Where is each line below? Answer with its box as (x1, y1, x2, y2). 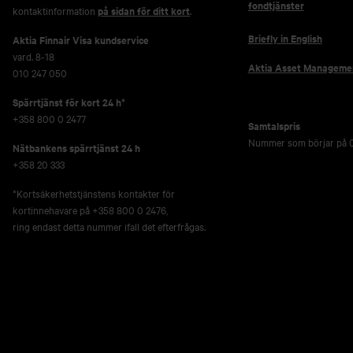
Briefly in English (247, 31, 322, 46)
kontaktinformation (12, 3, 98, 17)
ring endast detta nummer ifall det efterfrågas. (12, 219, 206, 233)
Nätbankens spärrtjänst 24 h (12, 140, 140, 155)
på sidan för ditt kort (97, 3, 190, 18)
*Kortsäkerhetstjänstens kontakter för (12, 186, 175, 200)
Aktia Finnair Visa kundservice (12, 32, 149, 47)
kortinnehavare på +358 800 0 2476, (12, 203, 168, 217)
